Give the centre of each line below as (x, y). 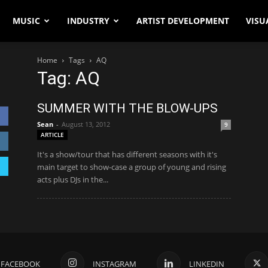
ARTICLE (52, 135)
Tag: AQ (68, 78)
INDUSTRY (88, 21)
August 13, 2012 (86, 124)
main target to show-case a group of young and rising (132, 167)
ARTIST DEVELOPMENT (183, 21)
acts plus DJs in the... (73, 179)
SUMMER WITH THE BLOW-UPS (127, 108)
